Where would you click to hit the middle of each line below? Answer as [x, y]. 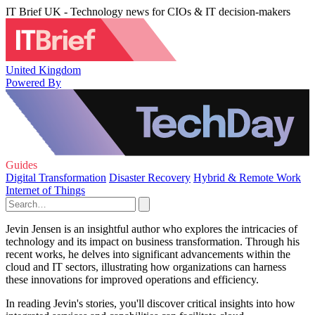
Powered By [33, 82]
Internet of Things [45, 190]
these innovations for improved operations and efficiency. [132, 279]
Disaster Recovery [150, 178]
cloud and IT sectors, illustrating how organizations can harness [146, 267]
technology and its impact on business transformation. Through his [153, 242]
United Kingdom [43, 70]
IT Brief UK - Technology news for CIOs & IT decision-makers [148, 12]
